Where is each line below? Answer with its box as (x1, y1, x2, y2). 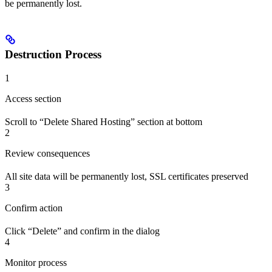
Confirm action (5, 202, 63, 213)
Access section (5, 93, 61, 104)
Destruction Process (5, 47, 101, 61)
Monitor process (5, 257, 67, 268)
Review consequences (5, 148, 90, 158)
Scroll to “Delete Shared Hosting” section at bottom (5, 116, 202, 127)
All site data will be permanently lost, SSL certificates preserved (5, 171, 248, 182)
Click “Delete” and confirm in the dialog (5, 225, 160, 236)
